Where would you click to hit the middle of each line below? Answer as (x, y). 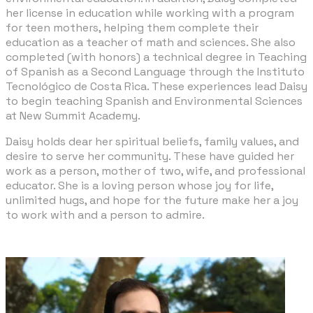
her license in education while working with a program (150, 13)
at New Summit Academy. (73, 115)
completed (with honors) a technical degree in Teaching (156, 57)
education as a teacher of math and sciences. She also (151, 42)
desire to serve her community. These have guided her (150, 156)
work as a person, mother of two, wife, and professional (155, 170)
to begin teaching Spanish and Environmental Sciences (154, 101)
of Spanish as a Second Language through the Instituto (155, 71)
